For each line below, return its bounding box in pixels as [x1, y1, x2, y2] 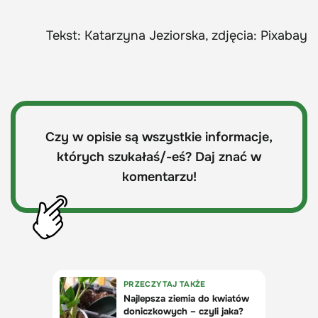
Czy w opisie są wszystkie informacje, [45, 129, 273, 146]
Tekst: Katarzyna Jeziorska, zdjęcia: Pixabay [46, 28, 307, 44]
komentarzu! [121, 169, 197, 185]
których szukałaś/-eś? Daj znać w [57, 149, 261, 165]
